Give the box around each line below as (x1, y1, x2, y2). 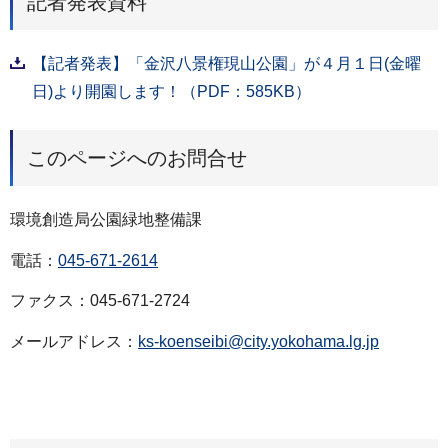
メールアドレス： (10, 333, 138, 351)
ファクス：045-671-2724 (10, 292, 190, 310)
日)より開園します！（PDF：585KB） (32, 82, 311, 100)
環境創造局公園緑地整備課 (10, 210, 202, 228)
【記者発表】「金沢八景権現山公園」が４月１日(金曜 (32, 54, 421, 72)
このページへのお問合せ (27, 146, 247, 169)
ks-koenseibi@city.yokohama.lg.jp (138, 333, 379, 351)
